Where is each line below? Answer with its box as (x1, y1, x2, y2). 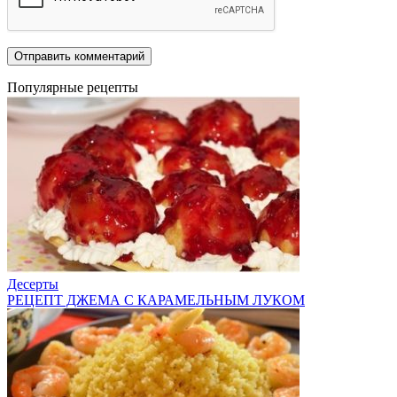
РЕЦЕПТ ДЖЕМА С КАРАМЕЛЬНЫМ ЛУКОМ (7, 292, 305, 308)
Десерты (7, 276, 58, 292)
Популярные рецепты (7, 80, 138, 96)
